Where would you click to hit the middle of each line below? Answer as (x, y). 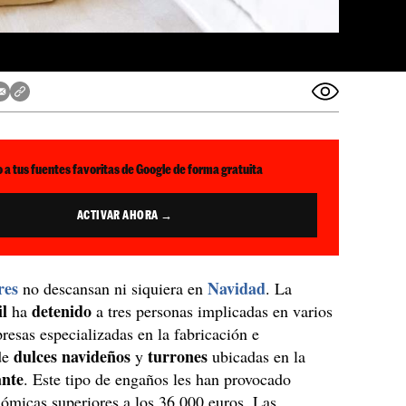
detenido (64, 311)
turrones (180, 356)
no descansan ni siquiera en (113, 288)
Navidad (237, 288)
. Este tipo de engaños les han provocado (158, 379)
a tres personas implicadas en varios (215, 311)
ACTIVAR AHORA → (125, 215)
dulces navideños (72, 356)
